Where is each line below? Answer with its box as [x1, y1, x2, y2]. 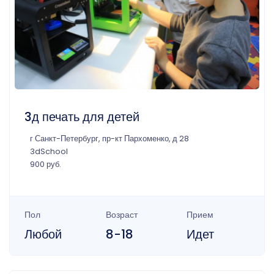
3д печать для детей [24, 108, 139, 125]
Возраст [105, 208, 138, 221]
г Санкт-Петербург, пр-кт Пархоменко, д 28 [30, 133, 189, 144]
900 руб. [30, 158, 61, 169]
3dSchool [30, 146, 68, 157]
